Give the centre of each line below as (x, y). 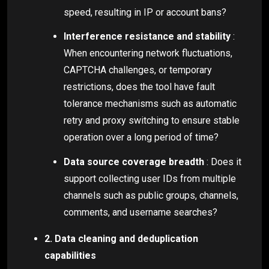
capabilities (70, 256)
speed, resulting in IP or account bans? (145, 12)
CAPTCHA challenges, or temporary (138, 70)
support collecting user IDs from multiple (150, 179)
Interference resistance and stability (147, 37)
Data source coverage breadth (134, 162)
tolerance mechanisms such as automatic (150, 104)
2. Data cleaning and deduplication (121, 239)
